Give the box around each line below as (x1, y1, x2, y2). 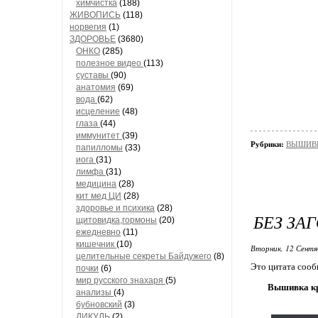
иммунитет (76, 131, 122, 141)
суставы (76, 70, 111, 80)
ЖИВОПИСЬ (70, 10, 121, 20)
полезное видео (76, 58, 143, 68)
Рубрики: (251, 140, 286, 148)
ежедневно (76, 227, 121, 237)
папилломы (76, 143, 123, 153)
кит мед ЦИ (76, 191, 121, 201)
